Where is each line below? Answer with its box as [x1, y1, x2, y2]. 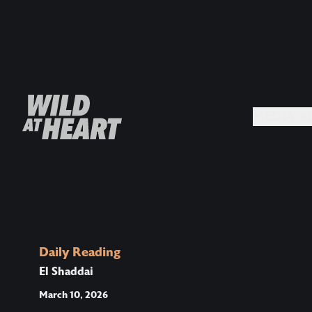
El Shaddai [39, 265, 93, 278]
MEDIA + [299, 109, 307, 125]
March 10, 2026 [39, 289, 108, 300]
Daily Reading [39, 245, 120, 259]
